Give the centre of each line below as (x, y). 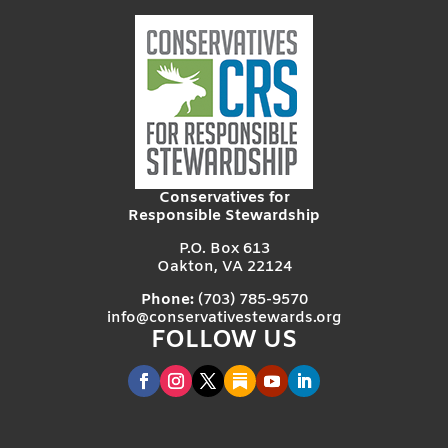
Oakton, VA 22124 (224, 266)
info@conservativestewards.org (224, 317)
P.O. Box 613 (224, 248)
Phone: (167, 299)
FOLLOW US (224, 340)
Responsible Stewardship (224, 215)
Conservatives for (224, 197)
